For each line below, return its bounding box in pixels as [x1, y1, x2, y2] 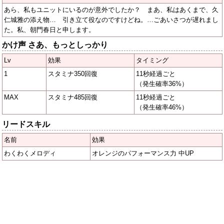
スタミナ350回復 [48, 70, 97, 78]
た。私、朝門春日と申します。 [4, 26, 95, 34]
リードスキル [2, 120, 50, 129]
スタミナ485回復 [48, 93, 97, 101]
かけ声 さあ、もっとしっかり [2, 40, 108, 49]
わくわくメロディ [4, 149, 56, 157]
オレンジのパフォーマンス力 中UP [92, 149, 194, 157]
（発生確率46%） [136, 103, 188, 111]
